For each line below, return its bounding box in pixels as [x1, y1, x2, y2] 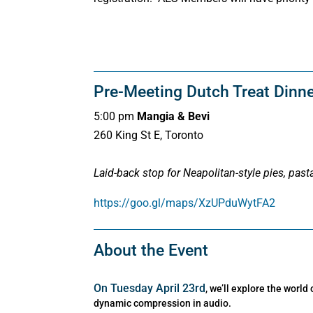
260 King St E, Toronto [94, 128, 204, 142]
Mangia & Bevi [137, 109, 210, 123]
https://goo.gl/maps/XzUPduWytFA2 [94, 196, 276, 210]
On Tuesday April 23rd [94, 281, 206, 295]
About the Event [94, 240, 209, 260]
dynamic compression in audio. [94, 297, 232, 309]
